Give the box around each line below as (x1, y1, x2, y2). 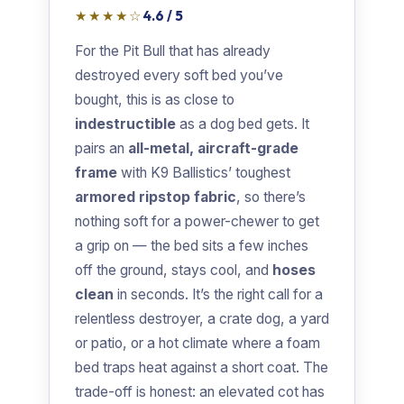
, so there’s (236, 188, 306, 207)
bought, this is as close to (75, 91, 234, 109)
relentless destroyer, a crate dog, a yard (75, 310, 329, 328)
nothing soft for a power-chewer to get (75, 213, 319, 231)
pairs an (75, 140, 128, 158)
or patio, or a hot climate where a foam (75, 335, 320, 353)
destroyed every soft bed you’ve (75, 67, 283, 85)
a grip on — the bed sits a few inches (75, 237, 308, 255)
